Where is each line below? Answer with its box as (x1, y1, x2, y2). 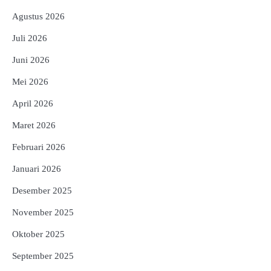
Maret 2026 (12, 120, 56, 131)
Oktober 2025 (12, 229, 65, 240)
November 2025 (12, 207, 74, 218)
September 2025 (12, 251, 74, 261)
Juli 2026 (12, 33, 47, 44)
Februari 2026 (12, 142, 65, 152)
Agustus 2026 (12, 11, 65, 22)
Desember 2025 (12, 186, 72, 196)
